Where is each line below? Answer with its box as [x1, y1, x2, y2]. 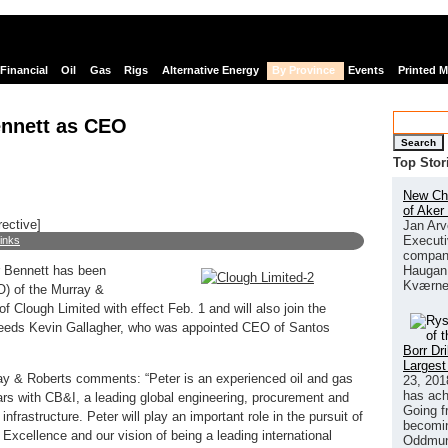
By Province [271, 64, 335, 77]
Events [348, 64, 385, 77]
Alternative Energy [161, 64, 259, 77]
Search [401, 136, 436, 148]
